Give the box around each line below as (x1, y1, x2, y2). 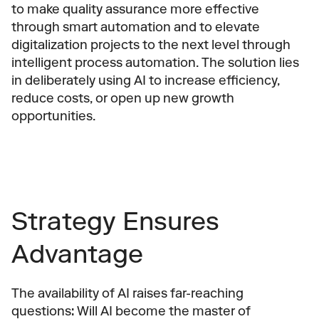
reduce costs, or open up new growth (11, 90, 234, 106)
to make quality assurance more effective (11, 1, 259, 17)
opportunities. (11, 108, 95, 124)
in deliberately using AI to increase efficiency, (11, 73, 280, 88)
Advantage (11, 239, 143, 269)
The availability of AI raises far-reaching (11, 286, 244, 301)
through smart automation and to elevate (11, 19, 260, 35)
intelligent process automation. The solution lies (11, 55, 299, 70)
